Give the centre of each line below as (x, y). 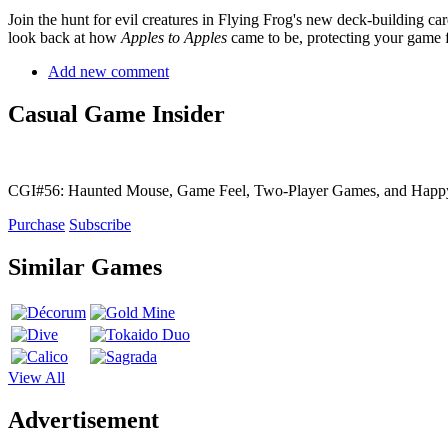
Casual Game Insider (116, 114)
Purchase (36, 225)
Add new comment (108, 72)
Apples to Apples (174, 38)
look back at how (64, 38)
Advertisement (83, 419)
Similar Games (85, 267)
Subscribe (100, 225)
